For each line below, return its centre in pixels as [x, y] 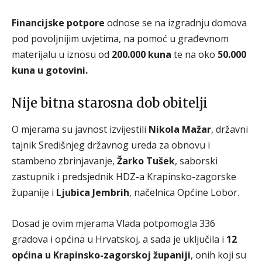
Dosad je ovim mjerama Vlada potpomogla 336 [113, 223]
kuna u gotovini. [50, 70]
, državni [230, 129]
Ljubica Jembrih [93, 192]
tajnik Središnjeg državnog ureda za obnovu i [111, 145]
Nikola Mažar [180, 129]
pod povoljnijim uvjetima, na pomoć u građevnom [120, 39]
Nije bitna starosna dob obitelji [110, 103]
